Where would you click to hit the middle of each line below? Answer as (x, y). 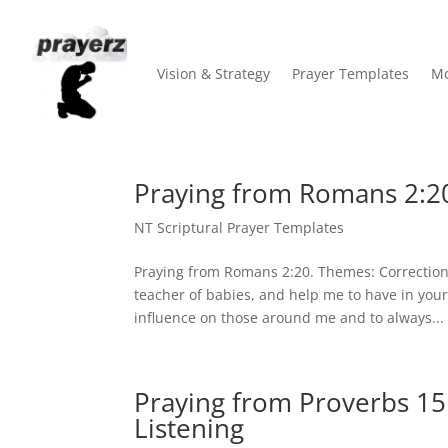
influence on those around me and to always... (289, 318)
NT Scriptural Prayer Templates (239, 228)
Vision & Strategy (213, 74)
